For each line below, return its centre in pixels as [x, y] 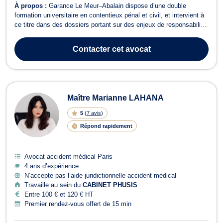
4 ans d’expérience [52, 166]
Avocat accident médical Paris [68, 156]
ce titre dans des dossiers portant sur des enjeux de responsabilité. [111, 24]
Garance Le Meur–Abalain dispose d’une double [117, 5]
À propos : [32, 5]
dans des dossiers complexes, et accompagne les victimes [100, 43]
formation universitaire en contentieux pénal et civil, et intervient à [109, 15]
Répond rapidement [106, 126]
